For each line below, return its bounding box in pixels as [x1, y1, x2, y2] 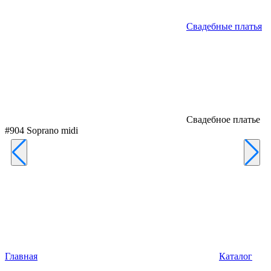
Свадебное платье [186, 114, 260, 125]
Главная [5, 251, 38, 261]
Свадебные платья [186, 21, 262, 31]
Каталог [219, 251, 252, 261]
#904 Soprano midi [5, 125, 78, 135]
